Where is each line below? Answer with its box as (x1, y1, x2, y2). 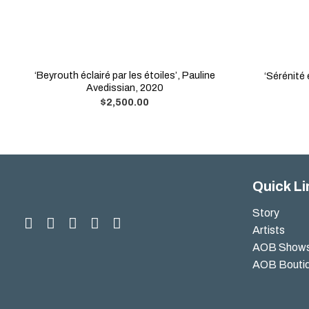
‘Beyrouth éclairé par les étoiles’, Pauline (34, 70, 215, 81)
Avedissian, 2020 (86, 82, 163, 94)
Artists (252, 224, 285, 237)
